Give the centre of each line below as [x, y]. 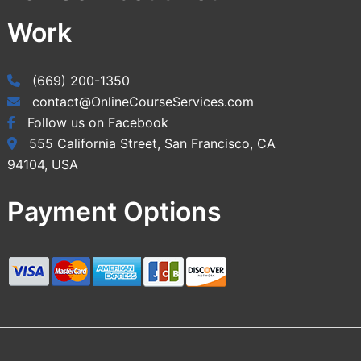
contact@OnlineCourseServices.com [141, 102]
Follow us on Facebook [96, 123]
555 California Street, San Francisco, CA [151, 144]
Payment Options [115, 212]
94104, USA [43, 165]
